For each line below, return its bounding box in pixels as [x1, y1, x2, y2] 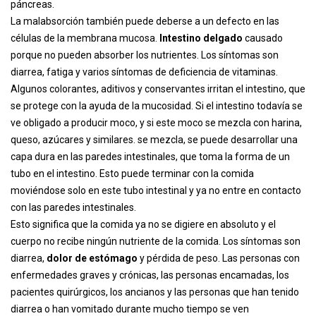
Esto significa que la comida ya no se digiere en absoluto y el [11, 219, 276, 230]
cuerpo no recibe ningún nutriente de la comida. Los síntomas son [11, 236, 300, 247]
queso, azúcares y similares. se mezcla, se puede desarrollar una [11, 134, 298, 145]
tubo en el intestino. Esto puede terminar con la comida [11, 168, 254, 179]
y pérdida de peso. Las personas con [138, 253, 300, 264]
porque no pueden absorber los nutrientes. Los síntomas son [11, 49, 279, 61]
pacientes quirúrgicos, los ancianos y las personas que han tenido [11, 286, 299, 298]
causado [243, 32, 283, 44]
